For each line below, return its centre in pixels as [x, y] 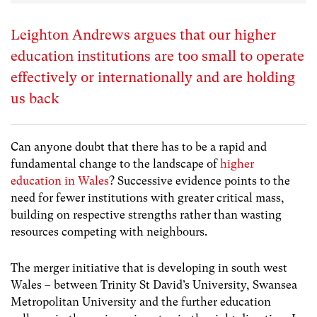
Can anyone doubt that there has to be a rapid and [139, 147]
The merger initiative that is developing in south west [149, 268]
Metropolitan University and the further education [141, 302]
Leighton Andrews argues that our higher [143, 35]
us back [35, 99]
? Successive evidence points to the [200, 181]
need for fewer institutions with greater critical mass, [148, 198]
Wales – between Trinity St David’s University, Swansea [154, 285]
